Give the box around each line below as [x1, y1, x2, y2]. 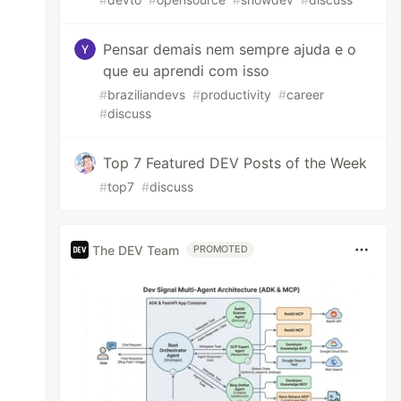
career [286, 87, 325, 102]
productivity [200, 87, 272, 102]
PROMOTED [193, 243, 248, 255]
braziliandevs [107, 87, 186, 102]
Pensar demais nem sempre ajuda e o [103, 40, 357, 58]
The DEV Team [92, 242, 180, 258]
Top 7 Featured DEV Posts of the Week [103, 154, 368, 172]
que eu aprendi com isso [103, 62, 270, 80]
